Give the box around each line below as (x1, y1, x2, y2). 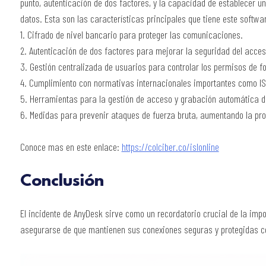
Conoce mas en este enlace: (20, 140, 122, 154)
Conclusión (20, 173, 104, 192)
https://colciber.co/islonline (121, 140, 219, 154)
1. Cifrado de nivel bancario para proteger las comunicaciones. (20, 28, 243, 42)
